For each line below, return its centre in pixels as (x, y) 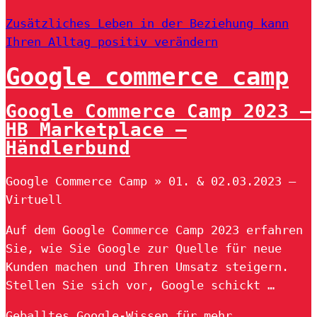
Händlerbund (68, 148)
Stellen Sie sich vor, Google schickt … (140, 285)
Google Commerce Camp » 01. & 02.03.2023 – (151, 181)
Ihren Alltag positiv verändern (112, 42)
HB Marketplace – (96, 129)
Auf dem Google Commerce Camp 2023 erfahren (154, 230)
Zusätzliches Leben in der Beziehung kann (147, 23)
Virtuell (34, 199)
